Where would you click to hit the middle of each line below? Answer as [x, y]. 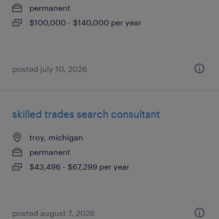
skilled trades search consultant [86, 114]
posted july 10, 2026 [50, 69]
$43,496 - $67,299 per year [79, 166]
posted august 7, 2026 [54, 213]
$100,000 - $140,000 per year [85, 22]
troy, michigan [56, 137]
